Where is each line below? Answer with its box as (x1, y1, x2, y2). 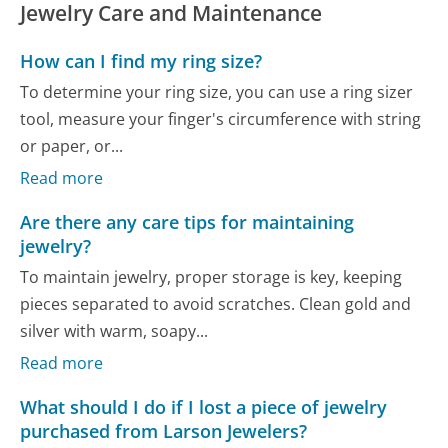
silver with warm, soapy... (20, 320, 209, 342)
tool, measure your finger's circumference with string (20, 108, 422, 131)
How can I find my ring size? (20, 48, 263, 73)
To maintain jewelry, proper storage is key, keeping (20, 266, 403, 288)
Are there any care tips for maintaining (20, 209, 355, 234)
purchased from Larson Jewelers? (20, 418, 308, 443)
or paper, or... (20, 135, 124, 158)
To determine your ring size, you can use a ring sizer (20, 81, 414, 104)
